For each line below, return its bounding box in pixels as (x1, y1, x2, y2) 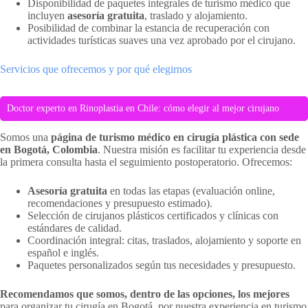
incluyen (27, 10, 67, 22)
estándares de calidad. (27, 222, 122, 234)
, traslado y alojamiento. (144, 10, 247, 22)
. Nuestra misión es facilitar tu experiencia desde (98, 144, 306, 156)
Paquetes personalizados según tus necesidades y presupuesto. (27, 259, 296, 272)
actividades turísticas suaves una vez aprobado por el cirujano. (27, 34, 296, 47)
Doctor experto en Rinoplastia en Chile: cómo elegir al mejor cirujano (7, 103, 279, 114)
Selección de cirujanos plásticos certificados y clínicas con (27, 210, 278, 222)
